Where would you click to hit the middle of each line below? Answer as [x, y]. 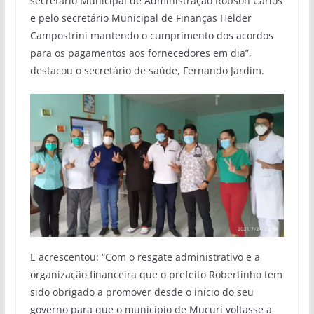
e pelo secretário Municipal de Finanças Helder [141, 18]
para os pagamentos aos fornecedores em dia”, [141, 53]
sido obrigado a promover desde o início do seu [142, 292]
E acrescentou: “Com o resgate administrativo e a [145, 257]
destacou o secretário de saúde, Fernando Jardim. [147, 70]
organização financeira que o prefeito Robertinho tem [156, 274]
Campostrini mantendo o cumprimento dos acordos [151, 35]
